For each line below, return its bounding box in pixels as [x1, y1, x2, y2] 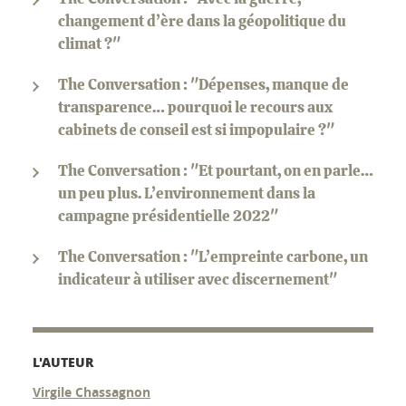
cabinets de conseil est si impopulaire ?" [58, 122, 334, 139]
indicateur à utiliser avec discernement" [58, 272, 337, 288]
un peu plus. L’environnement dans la [58, 186, 315, 202]
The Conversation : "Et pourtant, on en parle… [58, 163, 373, 179]
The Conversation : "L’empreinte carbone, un [58, 249, 368, 266]
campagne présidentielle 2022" [58, 208, 278, 225]
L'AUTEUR [33, 353, 93, 372]
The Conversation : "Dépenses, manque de [58, 77, 349, 93]
